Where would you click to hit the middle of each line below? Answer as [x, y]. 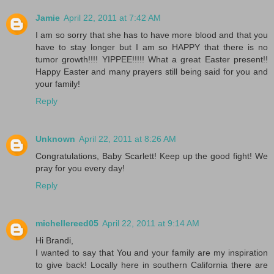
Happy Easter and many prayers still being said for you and [152, 71]
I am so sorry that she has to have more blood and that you [152, 35]
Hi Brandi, [54, 240]
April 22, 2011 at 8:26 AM [128, 139]
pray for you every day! [80, 168]
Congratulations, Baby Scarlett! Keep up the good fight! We [152, 156]
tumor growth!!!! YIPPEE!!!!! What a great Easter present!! [152, 59]
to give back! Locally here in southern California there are [152, 265]
